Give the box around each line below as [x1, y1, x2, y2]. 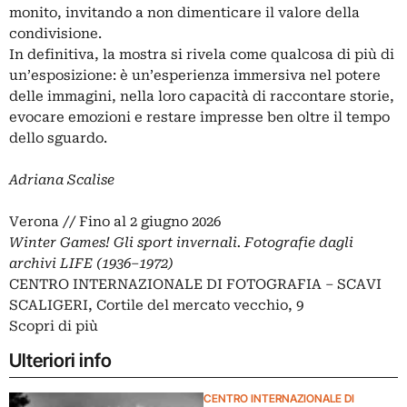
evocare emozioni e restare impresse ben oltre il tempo [9, 109, 390, 126]
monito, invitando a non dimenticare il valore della [9, 5, 360, 22]
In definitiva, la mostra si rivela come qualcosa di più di [9, 46, 394, 64]
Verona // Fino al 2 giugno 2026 [9, 213, 221, 231]
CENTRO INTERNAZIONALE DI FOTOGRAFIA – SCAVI [9, 276, 382, 293]
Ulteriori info [9, 349, 112, 372]
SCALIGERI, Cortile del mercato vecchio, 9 [9, 297, 303, 314]
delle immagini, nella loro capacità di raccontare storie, [9, 88, 394, 105]
